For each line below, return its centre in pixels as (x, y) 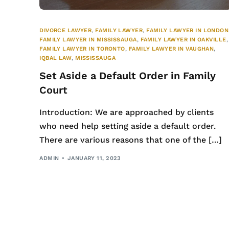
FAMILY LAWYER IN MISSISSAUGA (88, 40)
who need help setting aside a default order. (128, 126)
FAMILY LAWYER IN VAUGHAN (171, 49)
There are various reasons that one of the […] (131, 140)
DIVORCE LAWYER (66, 31)
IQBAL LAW (56, 58)
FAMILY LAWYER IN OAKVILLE (183, 40)
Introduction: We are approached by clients (127, 112)
